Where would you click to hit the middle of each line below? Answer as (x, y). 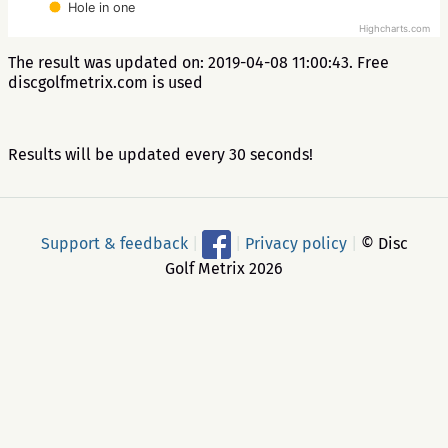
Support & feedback (114, 243)
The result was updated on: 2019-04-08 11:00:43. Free (198, 62)
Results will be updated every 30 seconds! (160, 154)
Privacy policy (295, 243)
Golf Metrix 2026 (224, 268)
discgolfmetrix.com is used (105, 82)
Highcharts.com (394, 29)
